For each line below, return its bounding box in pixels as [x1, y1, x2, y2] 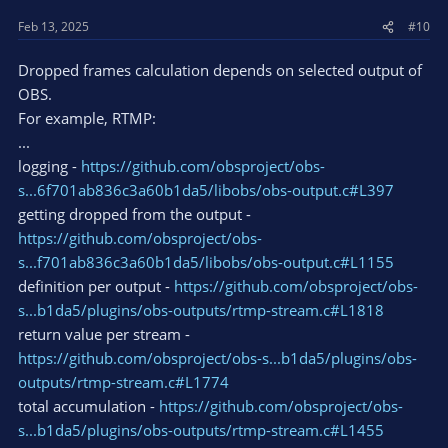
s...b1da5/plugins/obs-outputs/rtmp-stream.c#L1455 [18, 420, 384, 441]
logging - [18, 156, 81, 177]
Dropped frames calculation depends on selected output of [18, 60, 422, 81]
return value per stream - [18, 324, 190, 345]
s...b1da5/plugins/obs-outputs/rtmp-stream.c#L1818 [18, 300, 384, 321]
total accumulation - [18, 396, 159, 417]
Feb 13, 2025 [18, 18, 89, 36]
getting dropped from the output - [18, 204, 251, 225]
